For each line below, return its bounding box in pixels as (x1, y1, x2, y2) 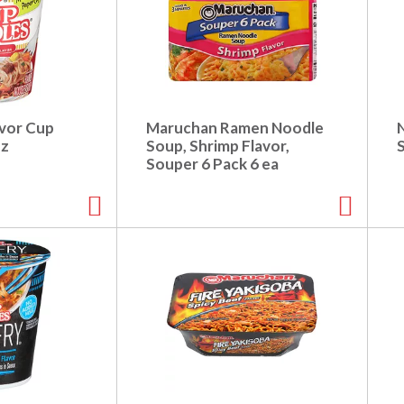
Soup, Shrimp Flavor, (146, 136, 289, 156)
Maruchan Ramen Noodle (146, 118, 324, 138)
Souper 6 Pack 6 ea (146, 154, 279, 174)
